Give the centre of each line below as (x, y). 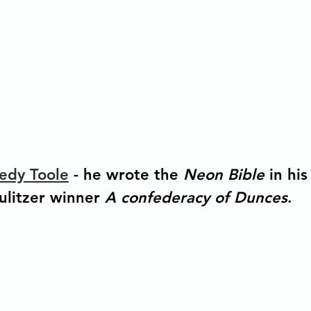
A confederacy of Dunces (196, 198)
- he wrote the (126, 175)
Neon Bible (226, 175)
